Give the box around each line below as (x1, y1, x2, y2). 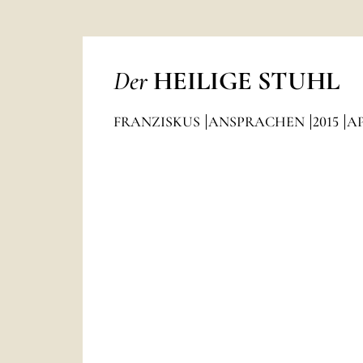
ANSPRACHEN (207, 113, 308, 130)
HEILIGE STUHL (152, 65, 340, 96)
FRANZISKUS (113, 113, 203, 130)
